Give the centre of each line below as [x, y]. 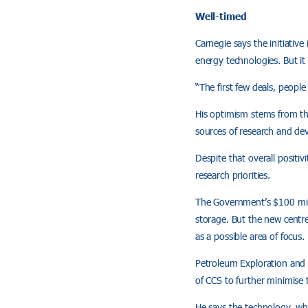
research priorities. [232, 175]
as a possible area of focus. [250, 236]
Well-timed [221, 15]
